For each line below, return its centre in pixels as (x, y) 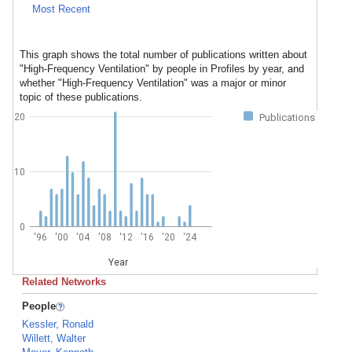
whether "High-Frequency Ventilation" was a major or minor (153, 83)
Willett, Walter (54, 338)
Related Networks (64, 282)
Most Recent (61, 9)
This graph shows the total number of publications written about (163, 55)
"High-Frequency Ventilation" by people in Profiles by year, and (162, 69)
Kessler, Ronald (58, 324)
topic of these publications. (81, 97)
